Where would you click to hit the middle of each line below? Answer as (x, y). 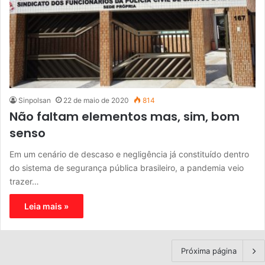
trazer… (24, 181)
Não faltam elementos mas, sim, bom (125, 116)
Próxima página (209, 251)
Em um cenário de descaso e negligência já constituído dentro (129, 154)
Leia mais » (46, 206)
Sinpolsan (35, 100)
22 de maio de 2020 (96, 100)
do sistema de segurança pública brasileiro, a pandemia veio (127, 167)
